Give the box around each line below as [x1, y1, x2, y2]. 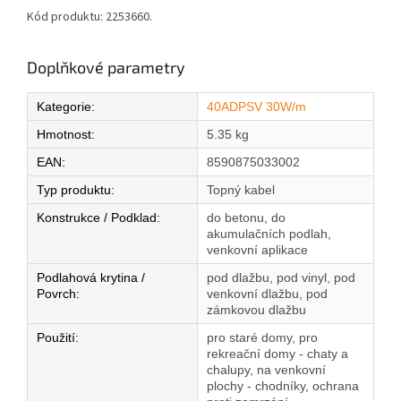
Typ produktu [37, 183, 111, 198]
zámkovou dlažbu [207, 303, 306, 318]
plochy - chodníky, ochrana [207, 379, 359, 394]
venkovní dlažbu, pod [207, 286, 328, 302]
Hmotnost [37, 127, 91, 142]
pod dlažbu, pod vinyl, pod [207, 270, 355, 286]
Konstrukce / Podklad [37, 210, 157, 226]
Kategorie [37, 99, 91, 115]
